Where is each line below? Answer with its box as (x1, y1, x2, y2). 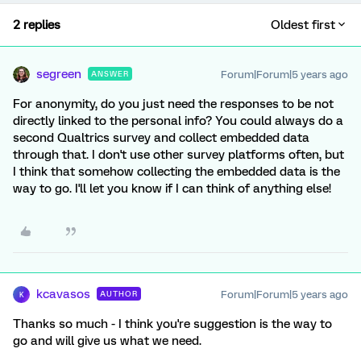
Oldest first (271, 18, 335, 32)
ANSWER (91, 69, 129, 78)
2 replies (13, 18, 60, 32)
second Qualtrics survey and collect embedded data (13, 131, 309, 145)
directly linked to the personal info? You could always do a (13, 114, 343, 128)
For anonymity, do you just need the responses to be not (13, 97, 334, 111)
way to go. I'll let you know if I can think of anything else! (13, 181, 331, 196)
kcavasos (36, 287, 90, 301)
